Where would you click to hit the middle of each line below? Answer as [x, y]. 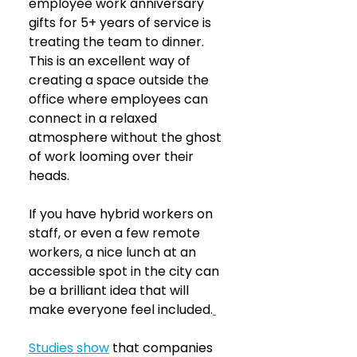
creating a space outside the [120, 80]
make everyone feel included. [121, 310]
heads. [49, 176]
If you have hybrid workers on [122, 214]
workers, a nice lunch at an [114, 253]
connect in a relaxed [94, 119]
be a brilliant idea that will [110, 291]
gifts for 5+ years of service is [122, 23]
